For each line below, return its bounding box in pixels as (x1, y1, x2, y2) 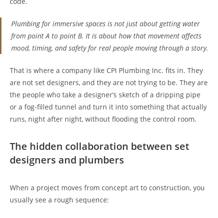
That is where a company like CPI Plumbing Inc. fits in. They (10, 66, 203, 75)
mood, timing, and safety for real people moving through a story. (11, 43, 208, 53)
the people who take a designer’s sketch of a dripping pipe (10, 90, 200, 99)
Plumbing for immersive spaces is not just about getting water (11, 19, 200, 28)
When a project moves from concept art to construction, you (10, 183, 205, 192)
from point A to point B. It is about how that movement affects (11, 31, 201, 40)
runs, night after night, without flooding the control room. (10, 114, 197, 124)
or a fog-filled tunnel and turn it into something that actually (10, 102, 207, 111)
